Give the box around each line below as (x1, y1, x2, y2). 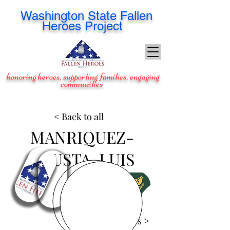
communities (60, 78, 104, 89)
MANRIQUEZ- (30, 126, 134, 148)
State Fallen (87, 9, 152, 23)
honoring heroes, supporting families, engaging (5, 70, 160, 82)
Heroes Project (42, 19, 123, 33)
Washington (20, 9, 84, 23)
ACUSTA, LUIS (30, 148, 135, 170)
